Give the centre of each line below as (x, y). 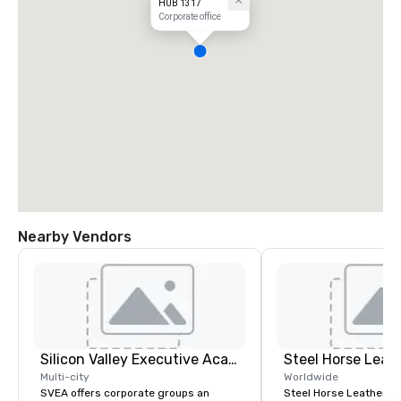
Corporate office (189, 17)
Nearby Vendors (75, 237)
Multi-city (65, 377)
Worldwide (311, 377)
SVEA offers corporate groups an (125, 393)
